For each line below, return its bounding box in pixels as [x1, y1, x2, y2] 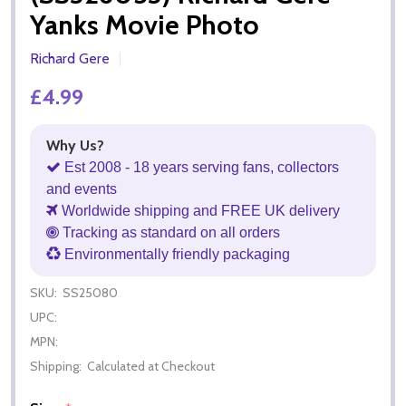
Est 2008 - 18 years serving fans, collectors [61, 159, 339, 175]
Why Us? [46, 136, 104, 154]
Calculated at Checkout [87, 357, 215, 374]
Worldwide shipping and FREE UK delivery [58, 202, 340, 218]
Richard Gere [30, 49, 110, 67]
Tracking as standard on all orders [59, 224, 280, 240]
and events [46, 180, 117, 197]
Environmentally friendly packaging [61, 246, 290, 262]
